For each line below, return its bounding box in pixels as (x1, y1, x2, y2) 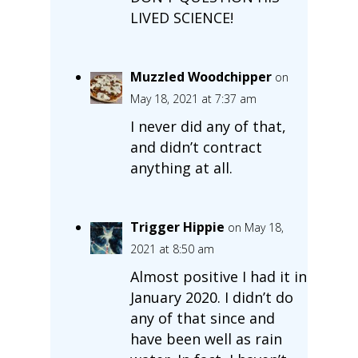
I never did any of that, (129, 116, 286, 136)
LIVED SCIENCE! (129, 7, 233, 27)
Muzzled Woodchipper (129, 67, 272, 86)
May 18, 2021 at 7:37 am (129, 90, 257, 106)
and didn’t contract (129, 137, 262, 157)
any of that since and (129, 308, 275, 328)
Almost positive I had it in (129, 266, 307, 286)
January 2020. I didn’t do (129, 287, 293, 307)
